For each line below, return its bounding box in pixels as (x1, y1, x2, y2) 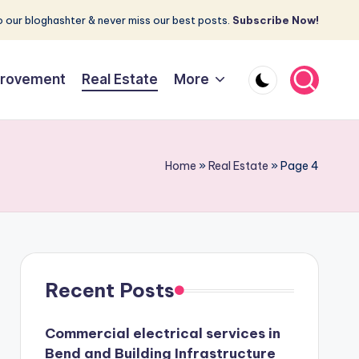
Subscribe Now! (232, 14, 319, 26)
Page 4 (280, 159, 319, 173)
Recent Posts (44, 278, 175, 302)
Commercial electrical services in (44, 325, 280, 342)
